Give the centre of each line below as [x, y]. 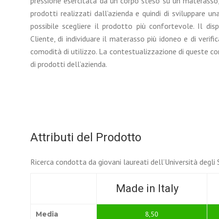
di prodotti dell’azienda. [69, 64]
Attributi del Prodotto [86, 137]
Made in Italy [147, 188]
